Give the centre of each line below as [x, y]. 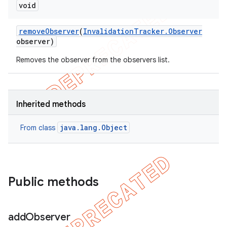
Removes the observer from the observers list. [93, 60]
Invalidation [108, 31]
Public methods [53, 182]
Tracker [149, 31]
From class [39, 128]
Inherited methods [51, 104]
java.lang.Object [93, 127]
